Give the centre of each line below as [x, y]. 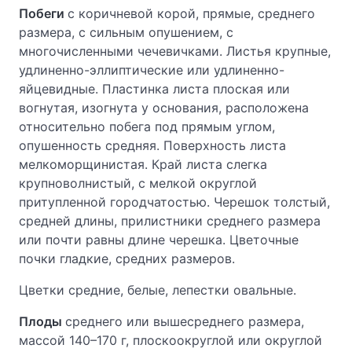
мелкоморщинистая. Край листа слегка [143, 164]
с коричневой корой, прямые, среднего [191, 13]
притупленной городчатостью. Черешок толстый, [174, 202]
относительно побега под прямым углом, [147, 126]
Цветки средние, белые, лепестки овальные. [158, 290]
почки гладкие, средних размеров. [127, 258]
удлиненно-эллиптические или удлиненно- [152, 70]
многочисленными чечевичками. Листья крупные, [175, 51]
